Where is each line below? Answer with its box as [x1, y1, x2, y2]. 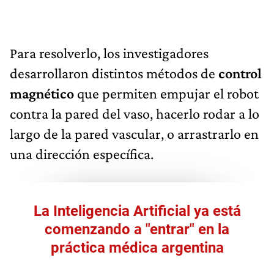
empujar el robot [160, 84, 259, 102]
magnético [10, 84, 74, 102]
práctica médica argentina [50, 239, 224, 256]
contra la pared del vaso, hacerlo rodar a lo [10, 105, 259, 122]
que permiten [74, 84, 157, 102]
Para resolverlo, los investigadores [10, 44, 209, 61]
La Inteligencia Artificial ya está [33, 202, 241, 220]
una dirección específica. [10, 145, 154, 162]
